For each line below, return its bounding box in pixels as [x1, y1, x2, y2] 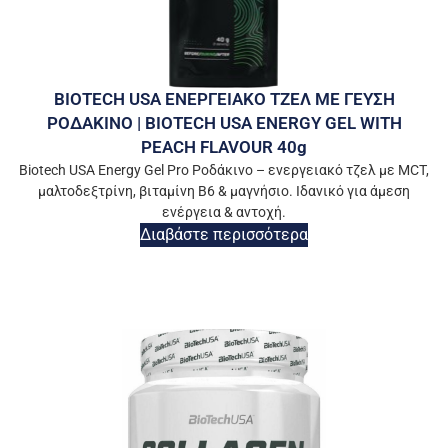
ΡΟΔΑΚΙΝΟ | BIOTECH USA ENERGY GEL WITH [46, 113, 402, 134]
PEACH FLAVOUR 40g [141, 137, 307, 158]
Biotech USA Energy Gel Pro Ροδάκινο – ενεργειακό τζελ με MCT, [19, 162, 429, 179]
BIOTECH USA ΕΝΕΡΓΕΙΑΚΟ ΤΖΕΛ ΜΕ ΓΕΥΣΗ [53, 89, 395, 110]
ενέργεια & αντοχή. [162, 204, 286, 221]
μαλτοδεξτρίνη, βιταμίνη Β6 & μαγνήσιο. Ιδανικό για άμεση [38, 183, 410, 200]
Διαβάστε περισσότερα [140, 225, 308, 245]
